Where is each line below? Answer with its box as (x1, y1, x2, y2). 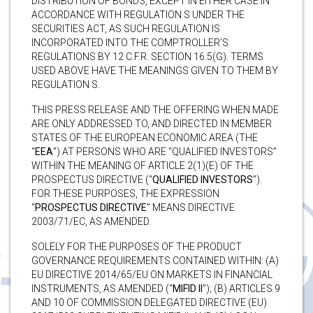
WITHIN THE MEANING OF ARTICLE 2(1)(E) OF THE (31, 159, 254, 171)
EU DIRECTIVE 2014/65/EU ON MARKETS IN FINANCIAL (31, 268, 272, 280)
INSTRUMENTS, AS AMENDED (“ (31, 282, 173, 294)
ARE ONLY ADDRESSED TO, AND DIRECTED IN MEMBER (31, 117, 272, 129)
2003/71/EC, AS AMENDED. (31, 215, 151, 227)
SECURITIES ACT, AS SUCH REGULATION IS (31, 22, 220, 34)
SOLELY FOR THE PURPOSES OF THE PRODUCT (31, 240, 242, 252)
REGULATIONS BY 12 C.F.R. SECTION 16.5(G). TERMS (31, 50, 263, 62)
